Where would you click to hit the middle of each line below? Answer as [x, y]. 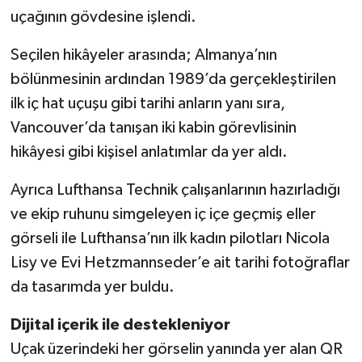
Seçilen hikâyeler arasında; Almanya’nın [143, 55]
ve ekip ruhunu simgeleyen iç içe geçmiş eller [163, 215]
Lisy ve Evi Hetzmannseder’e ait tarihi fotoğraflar [180, 263]
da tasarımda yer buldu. [92, 287]
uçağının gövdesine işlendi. [103, 17]
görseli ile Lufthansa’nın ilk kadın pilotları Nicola [170, 239]
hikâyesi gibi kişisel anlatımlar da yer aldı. [149, 152]
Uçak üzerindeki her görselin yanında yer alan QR [176, 349]
